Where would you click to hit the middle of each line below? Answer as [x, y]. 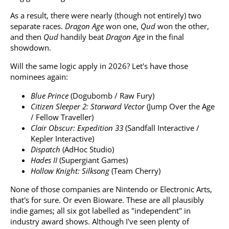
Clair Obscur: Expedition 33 [77, 128]
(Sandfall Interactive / [161, 128]
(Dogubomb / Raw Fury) [111, 95]
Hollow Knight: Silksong [70, 170]
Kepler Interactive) [62, 138]
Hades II [44, 160]
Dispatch [45, 149]
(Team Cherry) [135, 170]
